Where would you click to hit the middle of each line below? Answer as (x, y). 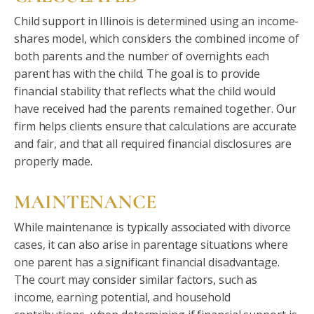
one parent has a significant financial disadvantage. (147, 262)
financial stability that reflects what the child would (145, 91)
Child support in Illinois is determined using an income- (157, 21)
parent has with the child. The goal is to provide (137, 74)
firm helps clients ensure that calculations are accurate (156, 126)
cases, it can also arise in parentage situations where (151, 245)
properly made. (53, 161)
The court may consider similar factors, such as (136, 280)
